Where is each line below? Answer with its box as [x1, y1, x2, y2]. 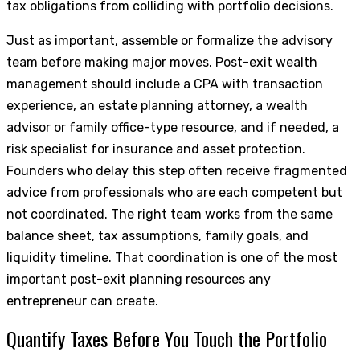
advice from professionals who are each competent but [6, 184, 342, 200]
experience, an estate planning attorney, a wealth [6, 97, 308, 113]
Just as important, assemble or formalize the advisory [6, 32, 333, 48]
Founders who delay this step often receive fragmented [6, 162, 347, 178]
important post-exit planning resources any [6, 271, 271, 287]
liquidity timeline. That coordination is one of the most [6, 249, 337, 265]
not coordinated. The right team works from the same [6, 206, 333, 222]
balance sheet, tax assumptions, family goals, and [6, 227, 309, 243]
